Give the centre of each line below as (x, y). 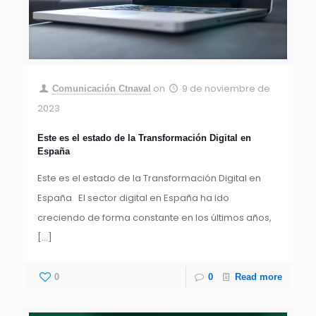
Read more (259, 277)
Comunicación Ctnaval (102, 89)
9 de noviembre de (226, 89)
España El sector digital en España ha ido (133, 198)
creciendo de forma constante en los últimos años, (154, 218)
